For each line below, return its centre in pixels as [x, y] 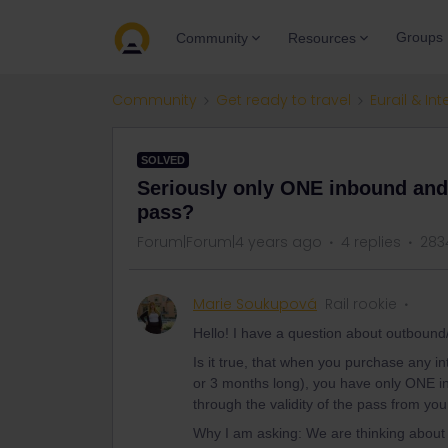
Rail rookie [361, 304]
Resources [322, 37]
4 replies [371, 242]
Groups [419, 37]
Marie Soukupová [255, 304]
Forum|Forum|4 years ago [229, 242]
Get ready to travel [283, 100]
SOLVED [163, 160]
